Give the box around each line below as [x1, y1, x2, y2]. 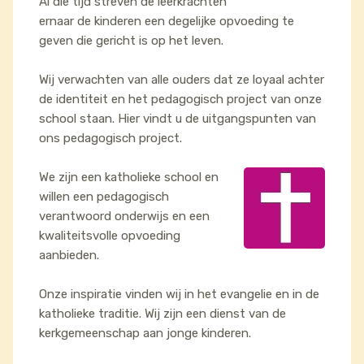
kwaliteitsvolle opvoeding [39, 228, 180, 243]
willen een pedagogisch [39, 189, 169, 204]
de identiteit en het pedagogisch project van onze [39, 92, 322, 106]
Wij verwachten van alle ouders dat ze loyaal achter [39, 72, 324, 87]
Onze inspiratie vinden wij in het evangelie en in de [39, 287, 319, 301]
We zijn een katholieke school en [39, 170, 219, 184]
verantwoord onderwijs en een [39, 209, 210, 223]
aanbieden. [39, 248, 99, 262]
